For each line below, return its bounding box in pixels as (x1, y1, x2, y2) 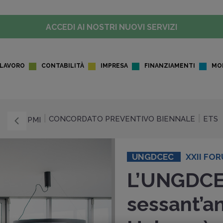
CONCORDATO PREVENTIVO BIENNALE (49, 114, 195, 123)
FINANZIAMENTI (144, 62, 195, 69)
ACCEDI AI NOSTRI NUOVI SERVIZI (46, 22, 177, 32)
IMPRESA (101, 62, 128, 69)
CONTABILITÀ (41, 62, 84, 69)
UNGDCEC (132, 152, 176, 162)
